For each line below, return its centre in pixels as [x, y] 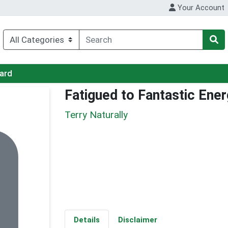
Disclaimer [137, 220]
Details [87, 220]
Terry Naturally [96, 115]
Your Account [200, 8]
